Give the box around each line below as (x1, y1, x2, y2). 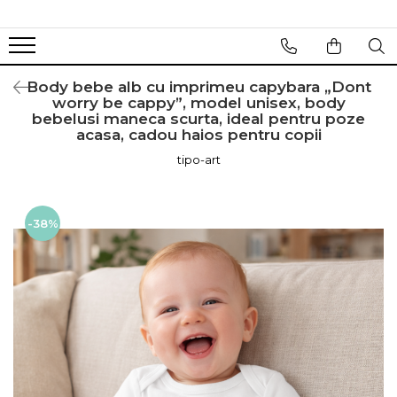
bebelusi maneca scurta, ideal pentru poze (32, 110, 365, 128)
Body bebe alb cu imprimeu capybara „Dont (26, 78, 371, 96)
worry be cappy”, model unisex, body (51, 94, 346, 112)
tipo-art (176, 152, 221, 167)
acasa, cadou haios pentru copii (75, 126, 322, 144)
